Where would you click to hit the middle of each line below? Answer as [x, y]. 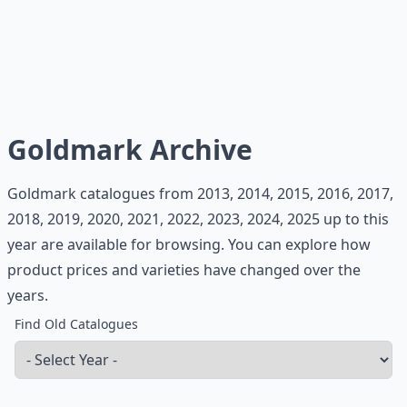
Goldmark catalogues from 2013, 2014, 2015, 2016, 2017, [200, 194]
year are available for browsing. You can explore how [189, 244]
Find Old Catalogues [76, 324]
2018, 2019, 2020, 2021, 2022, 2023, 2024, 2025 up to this [198, 219]
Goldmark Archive [130, 149]
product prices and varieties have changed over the [184, 270]
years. [28, 295]
